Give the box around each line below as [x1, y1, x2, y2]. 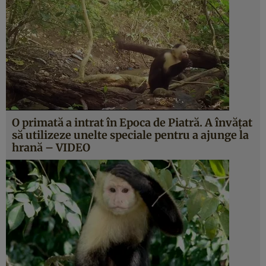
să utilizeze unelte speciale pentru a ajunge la [12, 128, 249, 142]
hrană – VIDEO [12, 141, 90, 154]
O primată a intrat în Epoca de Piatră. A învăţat [12, 116, 252, 129]
